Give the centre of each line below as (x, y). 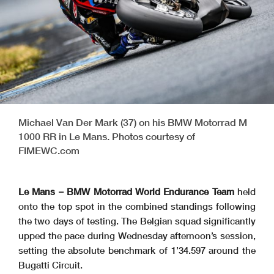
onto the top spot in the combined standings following (137, 206)
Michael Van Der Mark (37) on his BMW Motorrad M (133, 122)
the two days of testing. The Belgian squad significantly (137, 221)
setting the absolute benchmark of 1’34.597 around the (137, 250)
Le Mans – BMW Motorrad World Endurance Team (126, 192)
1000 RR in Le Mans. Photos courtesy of (107, 136)
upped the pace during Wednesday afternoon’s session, (137, 236)
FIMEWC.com (49, 150)
